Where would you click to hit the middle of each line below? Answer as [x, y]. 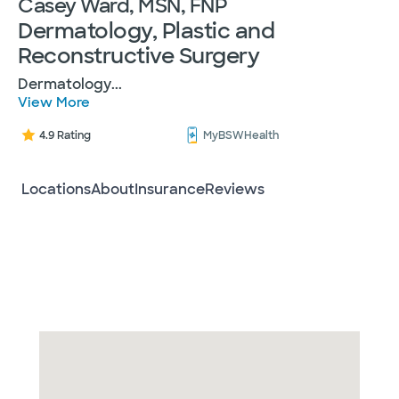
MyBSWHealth [240, 135]
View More [54, 102]
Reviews [235, 189]
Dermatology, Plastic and [146, 31]
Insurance [170, 189]
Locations [56, 189]
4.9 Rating [65, 135]
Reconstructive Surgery [138, 56]
